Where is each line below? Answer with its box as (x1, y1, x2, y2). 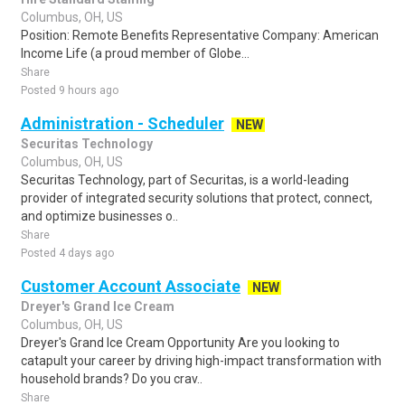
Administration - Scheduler (21, 114, 224, 133)
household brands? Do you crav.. (21, 372, 202, 386)
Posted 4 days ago (21, 247, 114, 259)
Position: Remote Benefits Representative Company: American (21, 28, 379, 42)
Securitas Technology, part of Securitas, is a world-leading (21, 173, 349, 187)
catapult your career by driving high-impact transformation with (21, 353, 381, 368)
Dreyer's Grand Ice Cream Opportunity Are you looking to (21, 335, 340, 350)
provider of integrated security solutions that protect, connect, (21, 191, 372, 205)
